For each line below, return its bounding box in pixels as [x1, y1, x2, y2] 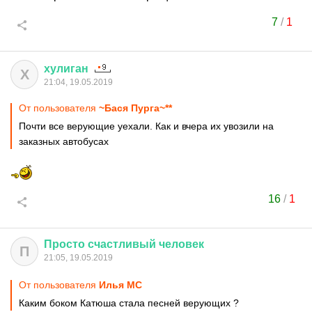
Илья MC [99, 279, 142, 290]
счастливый [88, 238, 156, 250]
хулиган [44, 63, 88, 75]
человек [159, 238, 204, 250]
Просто [44, 238, 85, 250]
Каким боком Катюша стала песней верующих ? [19, 297, 239, 309]
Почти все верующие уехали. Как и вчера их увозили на [19, 120, 274, 132]
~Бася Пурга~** [99, 102, 172, 114]
